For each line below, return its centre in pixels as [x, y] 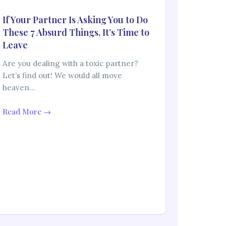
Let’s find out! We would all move [63, 75]
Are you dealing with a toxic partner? [71, 63]
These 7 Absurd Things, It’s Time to [76, 32]
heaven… [19, 88]
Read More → [27, 111]
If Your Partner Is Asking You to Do [75, 20]
